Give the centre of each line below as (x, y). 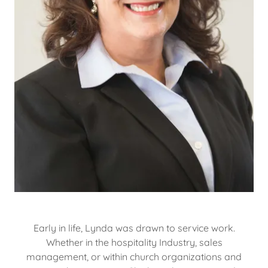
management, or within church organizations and (134, 257)
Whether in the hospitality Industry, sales (134, 242)
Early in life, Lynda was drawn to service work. (134, 228)
